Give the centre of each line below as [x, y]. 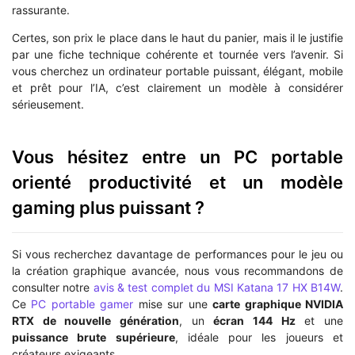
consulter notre [53, 287]
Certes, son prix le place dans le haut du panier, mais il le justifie [177, 38]
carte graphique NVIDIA [278, 303]
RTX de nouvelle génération [95, 320]
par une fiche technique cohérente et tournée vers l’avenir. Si [177, 55]
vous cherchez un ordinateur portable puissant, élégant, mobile [177, 71]
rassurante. [41, 10]
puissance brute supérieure [94, 337]
